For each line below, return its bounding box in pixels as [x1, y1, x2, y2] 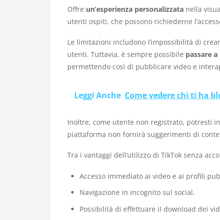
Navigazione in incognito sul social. [79, 188, 195, 197]
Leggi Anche [74, 89, 121, 101]
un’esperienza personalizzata [86, 4, 184, 14]
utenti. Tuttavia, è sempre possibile [67, 50, 186, 59]
